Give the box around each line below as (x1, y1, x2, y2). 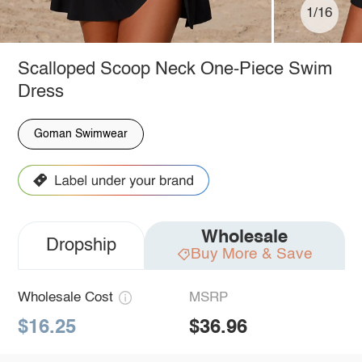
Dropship (45, 237, 116, 255)
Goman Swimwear (33, 128, 128, 140)
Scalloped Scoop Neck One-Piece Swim (17, 60, 332, 78)
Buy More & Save (190, 246, 313, 262)
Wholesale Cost (17, 291, 113, 305)
